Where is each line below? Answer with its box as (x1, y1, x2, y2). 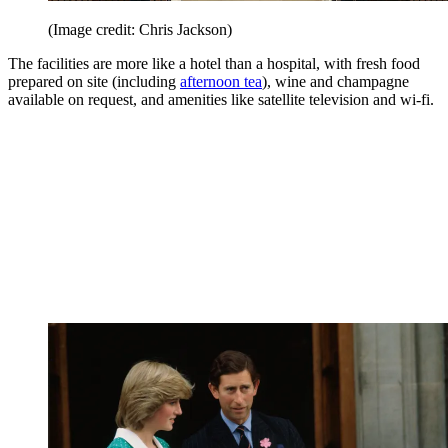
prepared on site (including (8, 73, 180, 91)
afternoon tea (180, 73, 262, 91)
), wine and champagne (262, 73, 409, 91)
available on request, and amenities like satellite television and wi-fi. (8, 91, 434, 109)
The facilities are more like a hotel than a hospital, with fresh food (8, 55, 420, 73)
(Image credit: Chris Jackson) (48, 21, 232, 39)
